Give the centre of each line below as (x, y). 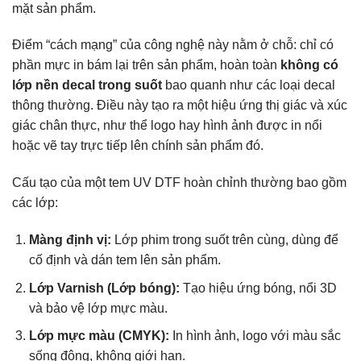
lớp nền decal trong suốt (87, 85)
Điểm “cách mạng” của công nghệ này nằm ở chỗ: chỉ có (173, 45)
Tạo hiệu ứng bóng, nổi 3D (258, 288)
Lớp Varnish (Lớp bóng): (104, 288)
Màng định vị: (70, 240)
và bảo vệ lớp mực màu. (98, 308)
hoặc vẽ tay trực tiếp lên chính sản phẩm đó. (138, 146)
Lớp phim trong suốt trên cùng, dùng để (224, 240)
